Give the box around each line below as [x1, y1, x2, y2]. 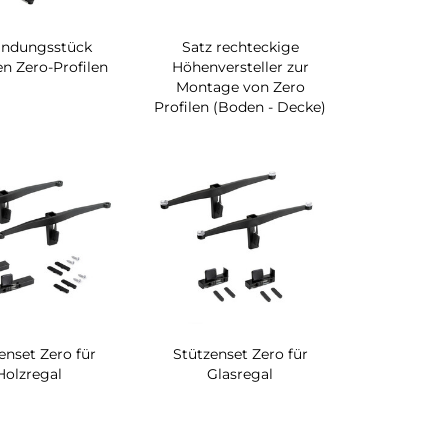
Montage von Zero [175, 78, 305, 96]
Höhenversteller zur [171, 58, 309, 76]
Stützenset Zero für [172, 344, 308, 363]
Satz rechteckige [181, 38, 299, 56]
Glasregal [207, 364, 274, 383]
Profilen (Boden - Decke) [154, 98, 327, 116]
